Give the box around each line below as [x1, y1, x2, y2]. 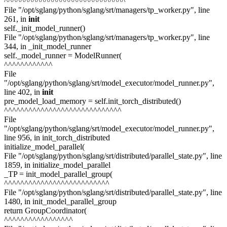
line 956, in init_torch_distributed [4, 133, 110, 142]
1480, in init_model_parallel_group [4, 197, 117, 206]
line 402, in [4, 87, 42, 96]
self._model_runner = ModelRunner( [4, 51, 122, 60]
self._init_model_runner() [4, 23, 85, 32]
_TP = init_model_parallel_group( [4, 169, 112, 178]
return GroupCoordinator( [4, 206, 87, 215]
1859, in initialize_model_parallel [4, 160, 110, 169]
